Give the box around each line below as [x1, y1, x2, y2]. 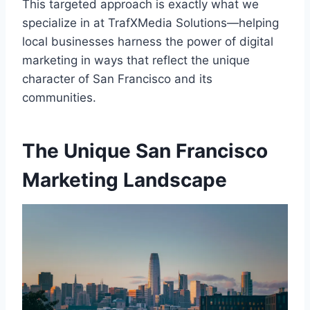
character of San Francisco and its [22, 71, 212, 86]
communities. [22, 90, 96, 104]
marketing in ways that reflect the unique [22, 53, 250, 67]
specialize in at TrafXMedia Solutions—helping [22, 15, 279, 30]
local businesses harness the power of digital [22, 34, 273, 48]
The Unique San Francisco [22, 138, 268, 163]
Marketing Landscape [22, 167, 227, 192]
